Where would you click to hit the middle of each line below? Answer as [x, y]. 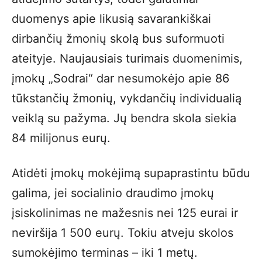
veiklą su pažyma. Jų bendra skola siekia [124, 118]
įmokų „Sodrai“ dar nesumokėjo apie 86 [120, 78]
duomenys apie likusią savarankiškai [111, 19]
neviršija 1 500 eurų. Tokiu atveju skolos [123, 233]
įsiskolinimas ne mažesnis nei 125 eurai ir [125, 213]
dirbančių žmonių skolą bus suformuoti [118, 39]
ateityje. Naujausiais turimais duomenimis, [127, 58]
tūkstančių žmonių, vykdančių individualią [127, 98]
